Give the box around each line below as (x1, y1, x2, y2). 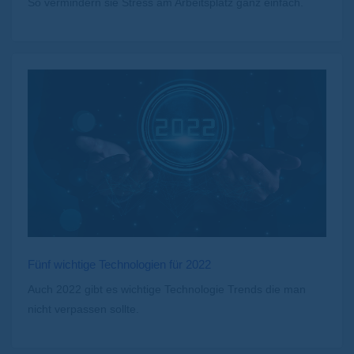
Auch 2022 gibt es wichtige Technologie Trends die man (28, 283, 306, 296)
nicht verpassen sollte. (28, 303, 139, 316)
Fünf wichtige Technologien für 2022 (28, 258, 211, 272)
